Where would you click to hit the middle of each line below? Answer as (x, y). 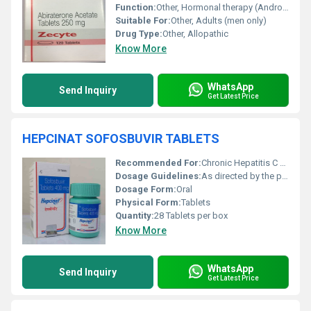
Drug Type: (139, 34)
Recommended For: (158, 163)
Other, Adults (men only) (219, 20)
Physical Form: (148, 202)
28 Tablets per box (191, 216)
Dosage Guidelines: (158, 176)
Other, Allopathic (195, 34)
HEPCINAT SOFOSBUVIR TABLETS (121, 138)
